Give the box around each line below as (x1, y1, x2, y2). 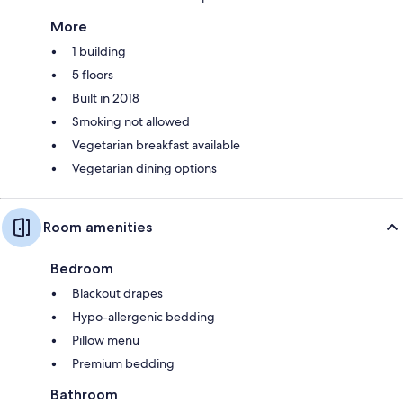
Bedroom (50, 259, 113, 277)
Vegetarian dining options (72, 159, 217, 176)
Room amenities (43, 218, 152, 236)
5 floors (72, 66, 113, 83)
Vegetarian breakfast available (72, 136, 240, 153)
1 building (72, 42, 126, 59)
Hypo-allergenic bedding (72, 308, 215, 325)
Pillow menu (72, 331, 139, 348)
